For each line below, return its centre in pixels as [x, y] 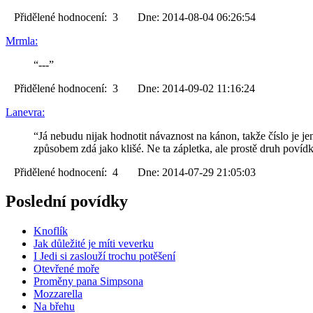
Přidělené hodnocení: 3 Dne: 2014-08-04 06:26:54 [131, 17]
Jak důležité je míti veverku [94, 244]
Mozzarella [58, 294]
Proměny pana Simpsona [88, 282]
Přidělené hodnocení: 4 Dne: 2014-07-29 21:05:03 [131, 172]
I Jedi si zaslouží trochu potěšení [104, 256]
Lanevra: [25, 112]
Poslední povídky [67, 202]
